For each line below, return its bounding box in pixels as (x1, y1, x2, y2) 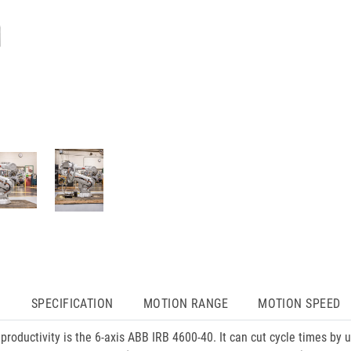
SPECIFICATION (31, 296, 114, 311)
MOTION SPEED (258, 296, 341, 311)
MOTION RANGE (143, 296, 229, 311)
